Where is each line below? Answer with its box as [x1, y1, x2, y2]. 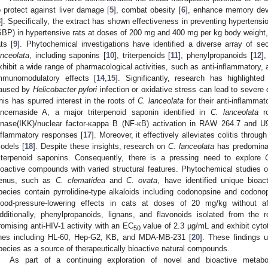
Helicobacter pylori [32, 84, 98, 94]
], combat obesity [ [113, 5, 181, 14]
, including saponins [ [29, 50, 106, 60]
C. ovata [126, 175, 158, 185]
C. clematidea [55, 175, 105, 185]
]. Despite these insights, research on [32, 141, 169, 151]
